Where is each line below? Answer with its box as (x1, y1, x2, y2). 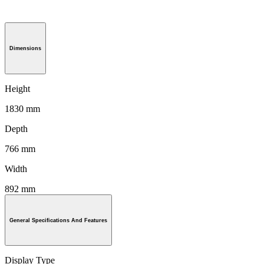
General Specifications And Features (9, 217, 107, 223)
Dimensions (9, 45, 41, 51)
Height (5, 83, 30, 94)
